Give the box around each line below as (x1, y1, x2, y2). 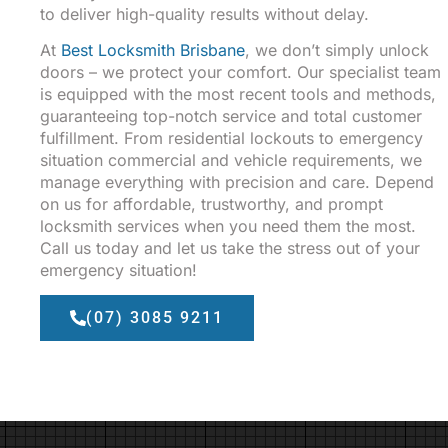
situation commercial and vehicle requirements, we (40, 149, 422, 170)
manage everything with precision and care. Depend (40, 171, 434, 192)
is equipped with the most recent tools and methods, (40, 83, 436, 104)
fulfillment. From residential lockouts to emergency (40, 127, 423, 148)
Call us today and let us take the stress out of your (40, 237, 420, 258)
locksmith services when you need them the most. (40, 215, 416, 236)
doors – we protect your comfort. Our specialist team (40, 61, 441, 82)
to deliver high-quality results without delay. (40, 3, 369, 24)
